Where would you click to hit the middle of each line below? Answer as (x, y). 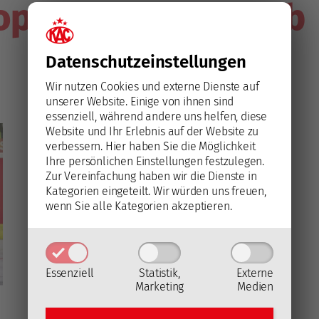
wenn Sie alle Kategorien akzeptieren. (139, 206)
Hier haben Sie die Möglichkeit (180, 146)
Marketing (159, 286)
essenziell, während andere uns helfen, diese (157, 116)
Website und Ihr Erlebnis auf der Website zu (152, 131)
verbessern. (75, 146)
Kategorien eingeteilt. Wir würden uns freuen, (156, 191)
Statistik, (159, 273)
